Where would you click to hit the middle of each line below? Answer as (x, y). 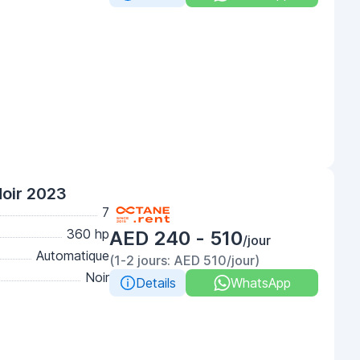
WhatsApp (260, 283)
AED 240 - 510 (176, 238)
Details (155, 283)
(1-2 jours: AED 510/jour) (184, 260)
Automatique (73, 256)
